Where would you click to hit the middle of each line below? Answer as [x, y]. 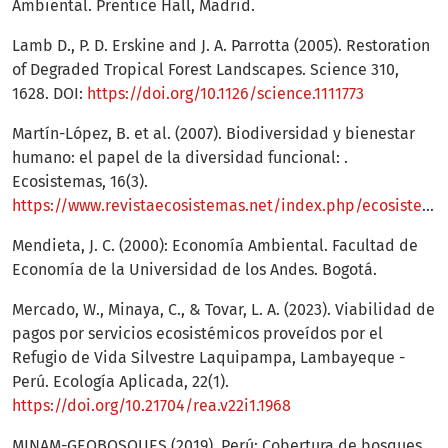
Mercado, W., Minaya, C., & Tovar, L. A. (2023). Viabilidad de [223, 310]
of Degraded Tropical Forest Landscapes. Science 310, [205, 70]
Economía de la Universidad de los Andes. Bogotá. [194, 270]
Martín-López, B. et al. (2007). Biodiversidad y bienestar [213, 134]
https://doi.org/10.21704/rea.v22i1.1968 [151, 406]
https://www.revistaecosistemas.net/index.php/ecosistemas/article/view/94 [217, 206]
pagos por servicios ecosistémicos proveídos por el [197, 334]
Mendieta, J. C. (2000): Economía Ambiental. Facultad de [215, 246]
